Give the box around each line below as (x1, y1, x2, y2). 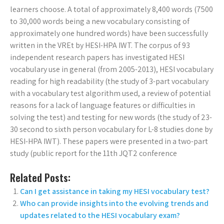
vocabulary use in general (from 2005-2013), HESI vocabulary (10, 64, 213, 75)
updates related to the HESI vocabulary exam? (20, 210, 180, 221)
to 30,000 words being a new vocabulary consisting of (10, 16, 189, 27)
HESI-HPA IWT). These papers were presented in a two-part (10, 136, 208, 147)
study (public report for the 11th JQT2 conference (10, 148, 177, 159)
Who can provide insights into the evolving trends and (20, 198, 208, 209)
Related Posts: (10, 170, 70, 185)
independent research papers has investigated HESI (10, 52, 184, 63)
